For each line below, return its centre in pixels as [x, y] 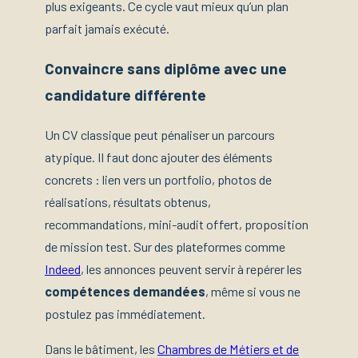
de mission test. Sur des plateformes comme [165, 246]
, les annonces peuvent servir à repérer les [191, 268]
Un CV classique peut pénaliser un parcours [160, 134]
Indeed [63, 268]
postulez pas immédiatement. [125, 313]
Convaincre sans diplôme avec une [166, 68]
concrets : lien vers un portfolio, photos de [158, 179]
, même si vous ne [253, 291]
